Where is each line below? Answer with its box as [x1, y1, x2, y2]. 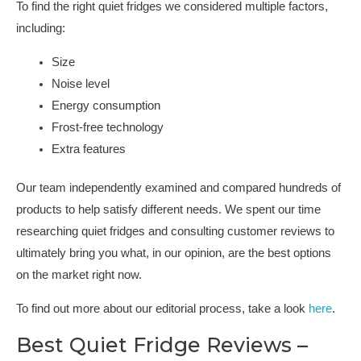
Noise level [51, 77, 110, 90]
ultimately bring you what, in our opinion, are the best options [16, 247, 331, 260]
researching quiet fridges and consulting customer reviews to [16, 225, 334, 239]
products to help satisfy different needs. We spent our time [16, 203, 321, 217]
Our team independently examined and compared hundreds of [16, 181, 341, 195]
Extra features [51, 142, 126, 156]
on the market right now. [16, 268, 142, 282]
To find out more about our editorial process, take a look [16, 301, 309, 315]
